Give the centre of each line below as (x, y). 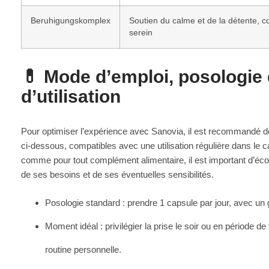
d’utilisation (71, 96)
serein (141, 32)
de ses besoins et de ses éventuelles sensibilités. (117, 174)
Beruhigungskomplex (71, 20)
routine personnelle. (83, 249)
